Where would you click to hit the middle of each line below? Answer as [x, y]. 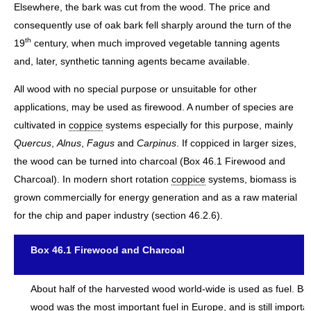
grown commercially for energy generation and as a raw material [155, 197]
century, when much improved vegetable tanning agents [155, 43]
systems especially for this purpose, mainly [198, 125]
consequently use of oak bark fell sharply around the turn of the [153, 25]
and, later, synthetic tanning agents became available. [132, 61]
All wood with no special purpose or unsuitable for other [135, 89]
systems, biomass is [251, 179]
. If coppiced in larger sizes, [236, 143]
